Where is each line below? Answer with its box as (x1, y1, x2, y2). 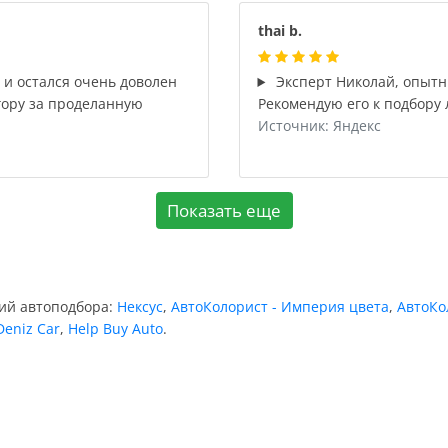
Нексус (117, 297, 163, 316)
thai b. (257, 21, 302, 40)
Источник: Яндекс (257, 116, 381, 135)
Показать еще (167, 198, 281, 222)
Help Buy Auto (68, 319, 163, 338)
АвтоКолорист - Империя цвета (171, 297, 389, 316)
